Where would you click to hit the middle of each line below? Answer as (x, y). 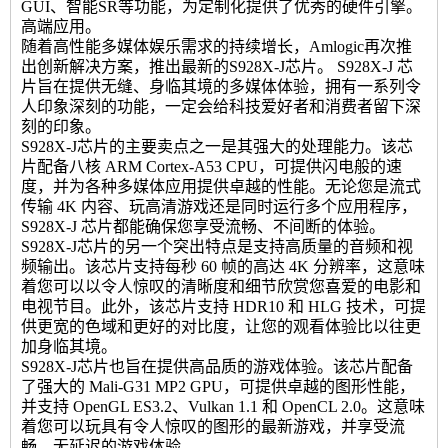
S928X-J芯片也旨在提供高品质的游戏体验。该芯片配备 (217, 366)
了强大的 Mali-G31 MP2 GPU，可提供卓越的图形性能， (218, 386)
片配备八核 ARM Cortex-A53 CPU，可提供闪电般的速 (211, 166)
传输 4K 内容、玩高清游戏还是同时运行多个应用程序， (219, 206)
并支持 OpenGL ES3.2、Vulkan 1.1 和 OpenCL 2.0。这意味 (223, 406)
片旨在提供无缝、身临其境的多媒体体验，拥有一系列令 (221, 86)
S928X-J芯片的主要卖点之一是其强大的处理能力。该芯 (217, 146)
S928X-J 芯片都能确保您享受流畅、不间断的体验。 (203, 226)
